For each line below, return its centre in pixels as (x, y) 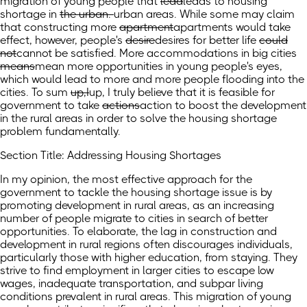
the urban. (87, 14)
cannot (34, 53)
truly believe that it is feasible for (193, 93)
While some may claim (236, 14)
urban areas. (145, 14)
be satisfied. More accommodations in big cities (174, 53)
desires (172, 40)
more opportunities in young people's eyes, (173, 66)
